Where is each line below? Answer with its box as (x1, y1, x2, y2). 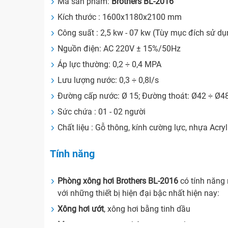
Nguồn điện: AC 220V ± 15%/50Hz (58, 44, 181, 54)
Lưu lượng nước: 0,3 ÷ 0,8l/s (58, 75, 159, 85)
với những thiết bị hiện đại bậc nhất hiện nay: (58, 188, 220, 198)
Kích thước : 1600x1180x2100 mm (58, 12, 182, 22)
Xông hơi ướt (58, 204, 104, 214)
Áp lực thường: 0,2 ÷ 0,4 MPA (58, 60, 162, 70)
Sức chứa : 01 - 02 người (58, 107, 146, 117)
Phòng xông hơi (58, 176, 117, 186)
